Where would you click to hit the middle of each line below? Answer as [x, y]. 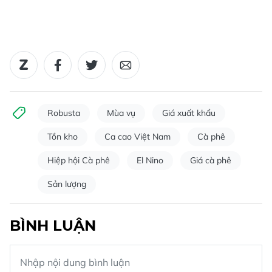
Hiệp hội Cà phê [79, 160]
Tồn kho [63, 136]
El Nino [150, 160]
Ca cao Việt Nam [138, 136]
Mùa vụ [121, 113]
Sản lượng [67, 184]
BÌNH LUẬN [53, 225]
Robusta [64, 113]
